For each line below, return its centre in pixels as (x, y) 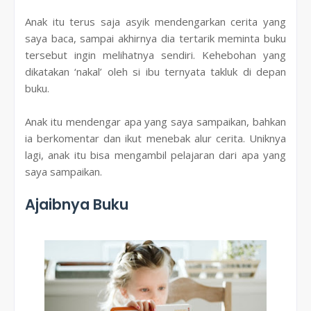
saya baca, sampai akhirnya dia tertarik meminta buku (155, 38)
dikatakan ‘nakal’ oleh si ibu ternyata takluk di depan (155, 71)
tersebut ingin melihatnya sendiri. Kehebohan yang (155, 54)
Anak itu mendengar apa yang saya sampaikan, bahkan (155, 121)
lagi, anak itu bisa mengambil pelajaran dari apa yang (155, 154)
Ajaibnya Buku (78, 204)
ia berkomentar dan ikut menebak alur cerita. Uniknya (155, 138)
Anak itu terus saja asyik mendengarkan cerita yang (155, 21)
